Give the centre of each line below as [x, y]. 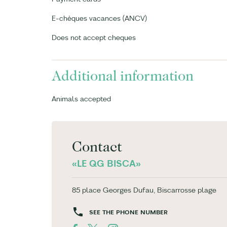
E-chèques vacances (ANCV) [99, 18]
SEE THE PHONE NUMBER [128, 212]
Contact [97, 147]
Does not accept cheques [94, 37]
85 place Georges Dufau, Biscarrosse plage [144, 190]
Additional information [123, 76]
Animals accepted [81, 99]
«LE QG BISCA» [106, 163]
